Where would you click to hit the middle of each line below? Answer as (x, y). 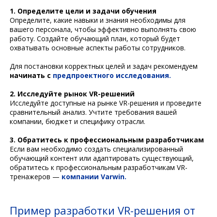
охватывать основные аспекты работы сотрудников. (98, 48)
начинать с (31, 76)
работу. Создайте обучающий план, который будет (95, 39)
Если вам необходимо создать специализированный (96, 149)
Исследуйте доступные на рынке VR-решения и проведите (106, 103)
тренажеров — (36, 177)
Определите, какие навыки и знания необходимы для (98, 20)
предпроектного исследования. (112, 76)
